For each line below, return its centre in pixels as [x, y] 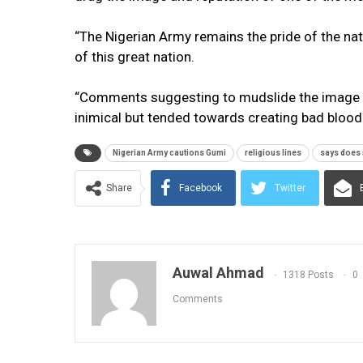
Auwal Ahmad [218, 273]
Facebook [201, 188]
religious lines [273, 153]
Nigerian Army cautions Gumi [169, 153]
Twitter [290, 188]
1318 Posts [308, 274]
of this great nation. [135, 57]
